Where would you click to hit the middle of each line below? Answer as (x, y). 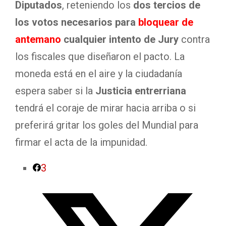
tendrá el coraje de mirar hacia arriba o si (105, 108)
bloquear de (166, 22)
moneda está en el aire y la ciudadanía (99, 74)
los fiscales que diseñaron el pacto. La (100, 56)
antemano (38, 39)
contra (194, 39)
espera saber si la (55, 91)
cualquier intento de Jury (120, 39)
